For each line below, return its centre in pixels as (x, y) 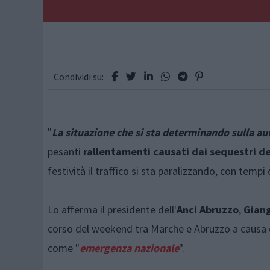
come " (63, 248)
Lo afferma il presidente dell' (112, 209)
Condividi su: (78, 77)
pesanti (64, 152)
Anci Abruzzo (207, 209)
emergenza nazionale (129, 248)
